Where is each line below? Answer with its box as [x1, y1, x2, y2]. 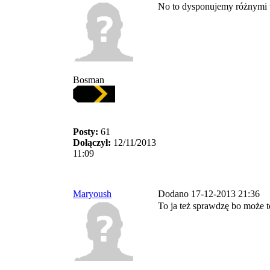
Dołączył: [73, 137, 111, 148]
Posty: [73, 127, 98, 137]
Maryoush [73, 189, 111, 199]
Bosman [73, 75, 104, 85]
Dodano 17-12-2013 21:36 [158, 189, 260, 199]
